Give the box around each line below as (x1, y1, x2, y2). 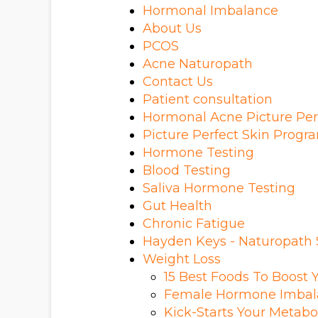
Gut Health (142, 197, 212, 214)
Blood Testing (142, 162, 231, 178)
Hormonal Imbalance (142, 2, 278, 18)
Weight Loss (142, 251, 221, 267)
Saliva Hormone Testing (142, 180, 295, 196)
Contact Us (142, 73, 213, 89)
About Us (142, 20, 202, 36)
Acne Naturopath (142, 55, 253, 72)
